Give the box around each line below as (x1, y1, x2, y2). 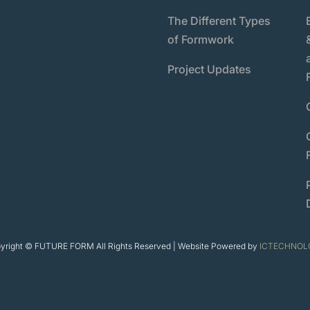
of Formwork (167, 32, 234, 46)
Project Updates (167, 62, 251, 76)
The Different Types (167, 13, 271, 28)
